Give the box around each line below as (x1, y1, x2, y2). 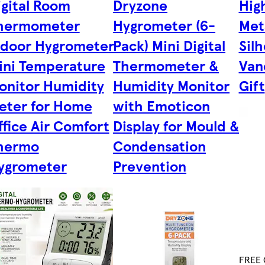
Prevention (113, 156, 187, 176)
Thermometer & (113, 55, 219, 76)
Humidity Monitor (113, 75, 230, 96)
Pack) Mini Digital (113, 35, 226, 56)
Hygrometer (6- (113, 15, 216, 35)
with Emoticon (113, 95, 211, 116)
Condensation (113, 135, 206, 156)
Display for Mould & (113, 115, 240, 136)
